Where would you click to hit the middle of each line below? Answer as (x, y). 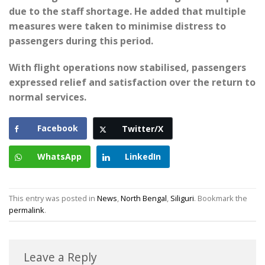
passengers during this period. (81, 41)
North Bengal (144, 198)
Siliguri (182, 198)
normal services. (48, 97)
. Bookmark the (221, 198)
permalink (27, 210)
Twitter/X (143, 129)
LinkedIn (143, 157)
